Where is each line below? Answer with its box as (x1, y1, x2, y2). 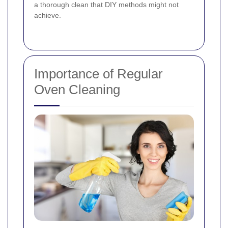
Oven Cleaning (34, 81, 120, 97)
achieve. (34, 11, 61, 19)
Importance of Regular (34, 66, 163, 81)
